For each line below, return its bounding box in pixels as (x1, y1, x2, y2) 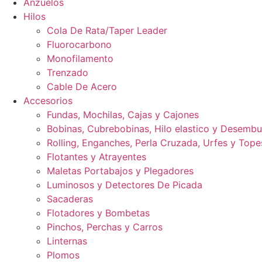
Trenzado (47, 67, 88, 78)
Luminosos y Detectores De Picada (47, 179, 202, 191)
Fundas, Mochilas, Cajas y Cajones (47, 109, 199, 120)
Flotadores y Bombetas (47, 207, 150, 219)
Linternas (47, 235, 87, 247)
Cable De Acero (47, 81, 117, 92)
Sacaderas (47, 193, 93, 205)
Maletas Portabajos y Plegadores (47, 165, 194, 177)
